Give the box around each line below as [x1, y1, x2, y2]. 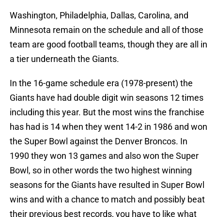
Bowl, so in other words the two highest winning [10, 165, 192, 176]
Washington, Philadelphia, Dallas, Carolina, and [10, 10, 188, 21]
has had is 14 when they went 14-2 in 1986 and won [10, 122, 207, 132]
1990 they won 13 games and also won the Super [10, 151, 199, 161]
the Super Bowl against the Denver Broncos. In [10, 136, 187, 147]
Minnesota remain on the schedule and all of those [10, 25, 203, 35]
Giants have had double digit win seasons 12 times [10, 93, 203, 103]
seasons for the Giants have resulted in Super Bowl [10, 180, 204, 190]
